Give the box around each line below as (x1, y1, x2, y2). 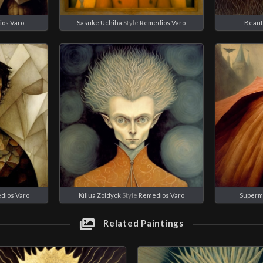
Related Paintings (101, 217, 184, 228)
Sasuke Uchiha (77, 18, 123, 26)
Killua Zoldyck (78, 191, 121, 199)
